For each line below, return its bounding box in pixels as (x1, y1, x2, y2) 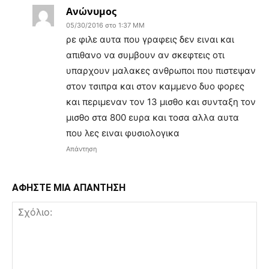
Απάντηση (66, 144, 97, 153)
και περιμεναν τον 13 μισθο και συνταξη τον (66, 95, 256, 107)
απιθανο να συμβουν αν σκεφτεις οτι (66, 49, 225, 61)
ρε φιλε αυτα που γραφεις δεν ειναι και (66, 33, 234, 45)
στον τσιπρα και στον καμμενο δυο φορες (66, 80, 244, 92)
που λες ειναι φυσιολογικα (66, 127, 180, 139)
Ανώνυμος (66, 4, 116, 18)
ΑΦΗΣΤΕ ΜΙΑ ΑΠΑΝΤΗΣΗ (12, 181, 125, 193)
